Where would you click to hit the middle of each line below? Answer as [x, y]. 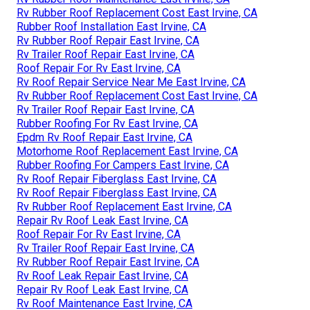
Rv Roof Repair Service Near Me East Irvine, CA [131, 82]
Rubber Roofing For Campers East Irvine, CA [123, 165]
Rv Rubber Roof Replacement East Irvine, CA [124, 206]
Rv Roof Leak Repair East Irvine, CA [102, 275]
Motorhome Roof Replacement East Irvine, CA [127, 151]
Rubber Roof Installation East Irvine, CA [111, 26]
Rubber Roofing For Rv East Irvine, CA [107, 123]
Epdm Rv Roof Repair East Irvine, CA [104, 137]
